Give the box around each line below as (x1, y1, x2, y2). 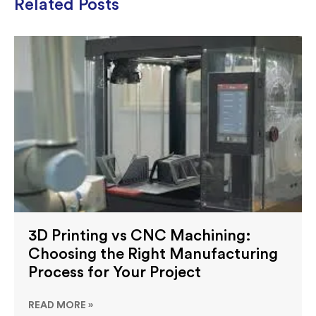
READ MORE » (28, 300, 93, 310)
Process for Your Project (28, 264, 201, 280)
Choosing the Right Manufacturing (28, 245, 278, 262)
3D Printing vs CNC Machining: (28, 227, 251, 243)
